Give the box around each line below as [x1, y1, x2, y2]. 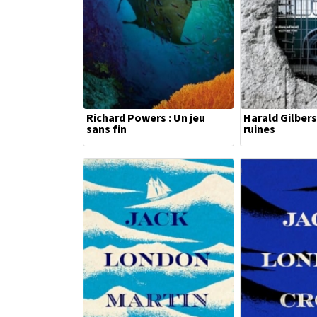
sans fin [86, 122, 127, 136]
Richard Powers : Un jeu [86, 110, 205, 125]
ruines [243, 122, 275, 136]
